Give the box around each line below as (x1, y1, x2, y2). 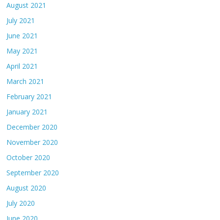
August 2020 (6, 183, 47, 193)
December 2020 (6, 122, 58, 132)
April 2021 (6, 61, 38, 71)
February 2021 (6, 92, 53, 102)
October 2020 (6, 153, 51, 163)
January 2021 (6, 107, 48, 117)
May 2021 (6, 46, 38, 56)
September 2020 (6, 168, 59, 178)
